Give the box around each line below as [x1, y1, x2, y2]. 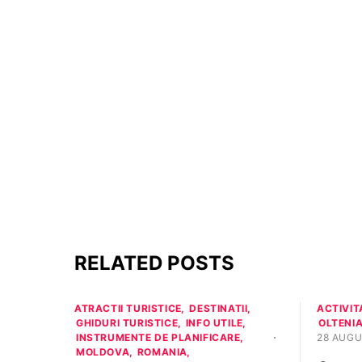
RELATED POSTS [74, 251, 234, 275]
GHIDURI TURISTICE [76, 317, 179, 329]
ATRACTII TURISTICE [74, 302, 182, 314]
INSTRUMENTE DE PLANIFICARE [76, 331, 241, 343]
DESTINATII [189, 302, 248, 314]
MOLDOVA [76, 346, 130, 358]
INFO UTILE [185, 317, 243, 329]
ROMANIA [137, 346, 188, 358]
